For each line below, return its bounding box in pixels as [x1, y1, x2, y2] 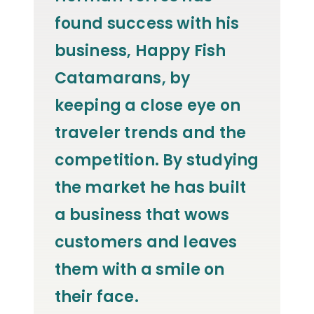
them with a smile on [54, 259, 225, 281]
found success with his [54, 13, 240, 35]
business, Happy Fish [54, 40, 226, 62]
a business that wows [54, 204, 230, 226]
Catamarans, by [54, 67, 191, 90]
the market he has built [54, 177, 247, 199]
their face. [54, 286, 139, 308]
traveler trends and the [54, 122, 247, 144]
